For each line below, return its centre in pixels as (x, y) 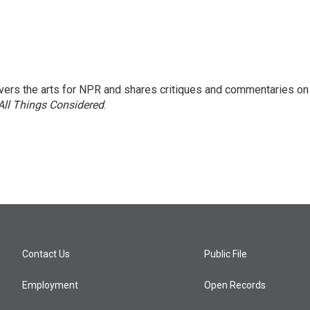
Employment (50, 285)
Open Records (235, 285)
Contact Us (46, 254)
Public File (226, 254)
